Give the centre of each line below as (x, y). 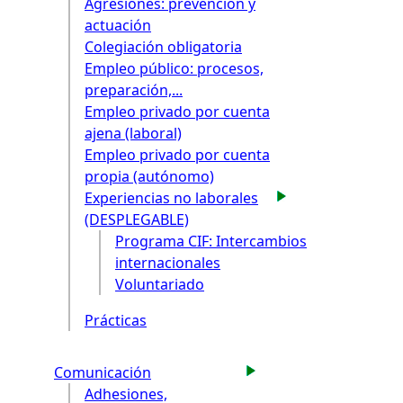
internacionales (168, 262)
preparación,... (134, 90)
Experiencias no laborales (171, 197)
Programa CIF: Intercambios (211, 241)
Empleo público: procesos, (174, 68)
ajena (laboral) (133, 133)
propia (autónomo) (149, 176)
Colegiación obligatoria (163, 46)
